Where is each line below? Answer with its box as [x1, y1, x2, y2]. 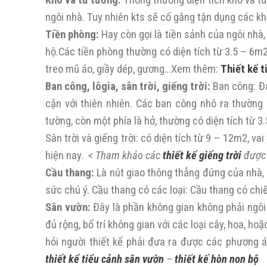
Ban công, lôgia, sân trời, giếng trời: [45, 80, 213, 93]
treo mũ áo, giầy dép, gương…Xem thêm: [45, 63, 221, 76]
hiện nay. [45, 149, 88, 162]
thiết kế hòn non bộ [175, 253, 259, 266]
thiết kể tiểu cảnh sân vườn [45, 253, 164, 266]
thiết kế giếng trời [163, 149, 241, 162]
